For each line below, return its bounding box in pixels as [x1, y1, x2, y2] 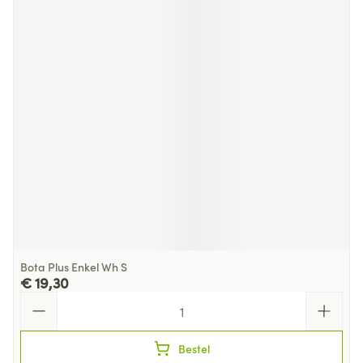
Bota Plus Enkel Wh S [20, 258, 127, 275]
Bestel [177, 340, 210, 357]
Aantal [19, 290, 58, 308]
